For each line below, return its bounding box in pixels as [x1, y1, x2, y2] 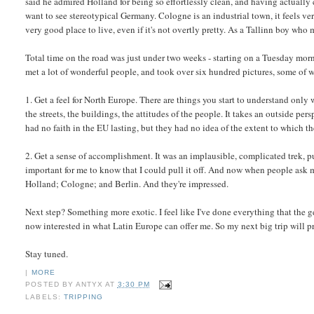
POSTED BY [25, 280, 76, 289]
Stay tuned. [25, 247, 69, 261]
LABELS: [25, 292, 64, 301]
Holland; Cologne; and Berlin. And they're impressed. [25, 177, 229, 191]
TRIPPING [63, 292, 103, 301]
